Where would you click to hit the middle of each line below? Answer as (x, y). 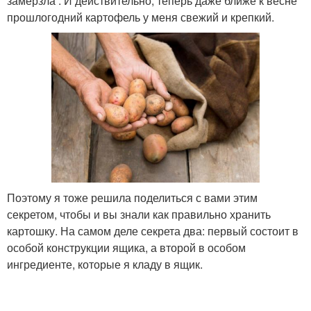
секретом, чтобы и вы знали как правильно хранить (139, 214)
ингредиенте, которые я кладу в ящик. (105, 264)
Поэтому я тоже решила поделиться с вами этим (132, 197)
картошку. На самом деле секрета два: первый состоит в (153, 231)
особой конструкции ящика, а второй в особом (126, 247)
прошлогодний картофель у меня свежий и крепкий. (141, 17)
